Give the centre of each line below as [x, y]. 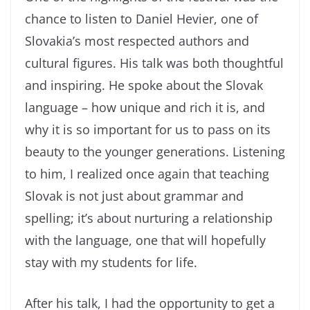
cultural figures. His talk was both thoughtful [154, 63]
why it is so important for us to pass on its [148, 130]
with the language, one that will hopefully [145, 240]
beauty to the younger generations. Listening [155, 152]
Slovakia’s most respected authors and [137, 41]
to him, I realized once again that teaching [147, 174]
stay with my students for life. [111, 263]
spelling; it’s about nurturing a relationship [149, 218]
